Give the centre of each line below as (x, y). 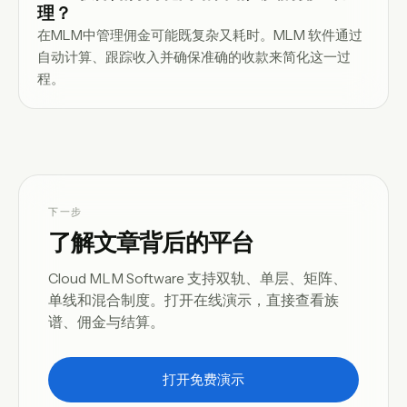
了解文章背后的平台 (151, 242)
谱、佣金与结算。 (106, 322)
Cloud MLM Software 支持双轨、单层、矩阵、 (198, 278)
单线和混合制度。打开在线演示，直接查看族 (194, 300)
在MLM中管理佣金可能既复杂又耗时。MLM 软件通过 (200, 35)
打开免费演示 (203, 379)
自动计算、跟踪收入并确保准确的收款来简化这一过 (194, 56)
